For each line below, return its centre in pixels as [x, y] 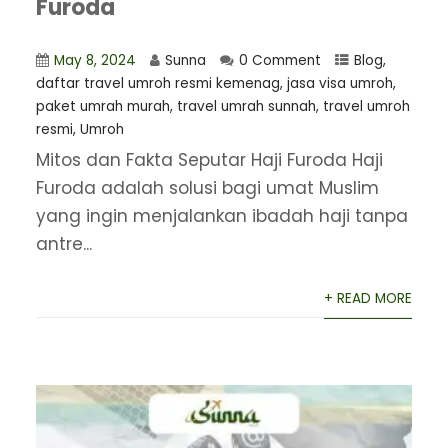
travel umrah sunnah [246, 106]
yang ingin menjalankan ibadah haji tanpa [221, 215]
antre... [63, 243]
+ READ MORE [368, 298]
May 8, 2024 [94, 60]
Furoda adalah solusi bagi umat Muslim [207, 187]
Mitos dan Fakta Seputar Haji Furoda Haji [209, 159]
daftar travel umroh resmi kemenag [157, 83]
